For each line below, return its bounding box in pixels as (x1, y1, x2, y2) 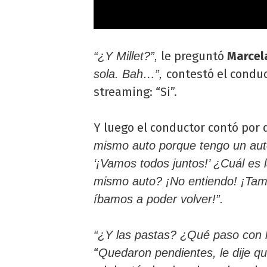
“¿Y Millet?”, (94, 49, 158, 63)
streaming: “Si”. (94, 85, 177, 99)
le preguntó (158, 49, 227, 63)
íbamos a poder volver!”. (94, 193, 223, 206)
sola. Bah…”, (94, 67, 166, 80)
